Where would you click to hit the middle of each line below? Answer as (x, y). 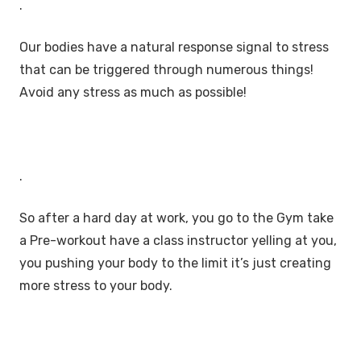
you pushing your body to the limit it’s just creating (175, 263)
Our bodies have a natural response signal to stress (174, 47)
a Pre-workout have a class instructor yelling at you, (178, 240)
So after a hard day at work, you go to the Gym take (176, 218)
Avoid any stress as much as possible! (135, 92)
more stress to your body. (96, 285)
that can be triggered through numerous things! (166, 69)
